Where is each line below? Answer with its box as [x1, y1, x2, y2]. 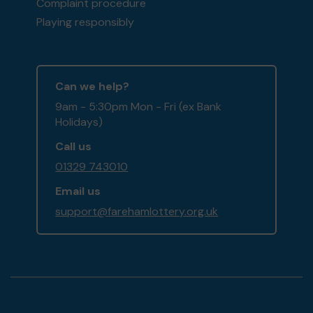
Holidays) [55, 115, 103, 130]
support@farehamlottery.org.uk [55, 204, 219, 219]
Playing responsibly [36, 15, 135, 30]
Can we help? [55, 79, 130, 94]
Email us [55, 184, 101, 199]
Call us [55, 139, 92, 154]
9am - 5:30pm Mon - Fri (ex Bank [55, 99, 222, 115]
